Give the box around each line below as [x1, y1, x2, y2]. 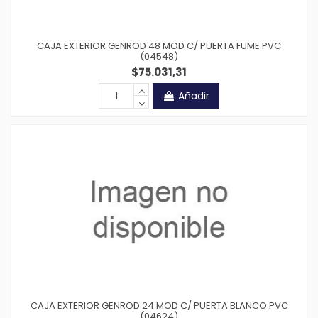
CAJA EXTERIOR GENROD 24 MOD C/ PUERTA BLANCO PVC [30, 298, 288, 312]
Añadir [178, 88, 209, 103]
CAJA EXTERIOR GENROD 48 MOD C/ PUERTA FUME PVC [37, 39, 281, 53]
